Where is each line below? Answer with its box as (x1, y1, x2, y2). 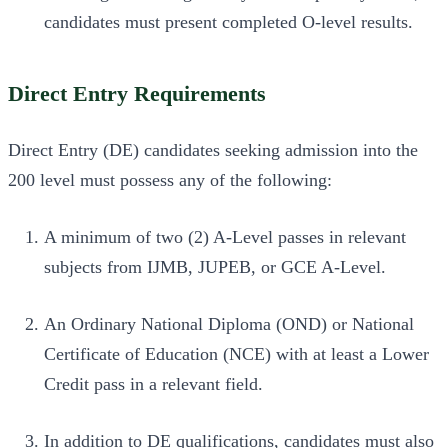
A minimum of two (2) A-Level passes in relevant (44, 227, 406, 248)
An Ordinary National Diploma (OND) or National (44, 314, 414, 335)
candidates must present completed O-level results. (44, 12, 413, 32)
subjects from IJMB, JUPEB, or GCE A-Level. (44, 257, 386, 278)
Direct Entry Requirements (8, 82, 266, 107)
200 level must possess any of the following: (8, 170, 332, 191)
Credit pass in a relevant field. (44, 374, 263, 395)
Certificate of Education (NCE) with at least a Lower (44, 344, 429, 365)
